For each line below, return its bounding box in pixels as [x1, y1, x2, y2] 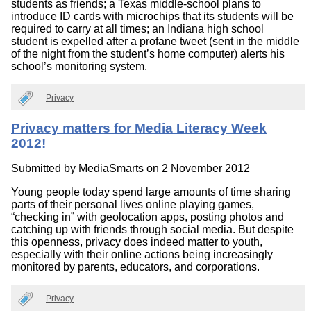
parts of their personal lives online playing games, [11, 199, 254, 211]
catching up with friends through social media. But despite [11, 224, 294, 236]
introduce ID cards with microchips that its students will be [11, 10, 294, 22]
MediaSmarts [78, 162, 144, 175]
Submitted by [11, 162, 78, 175]
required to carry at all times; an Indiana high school [11, 22, 264, 35]
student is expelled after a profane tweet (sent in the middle [11, 35, 299, 47]
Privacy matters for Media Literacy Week [11, 121, 267, 136]
